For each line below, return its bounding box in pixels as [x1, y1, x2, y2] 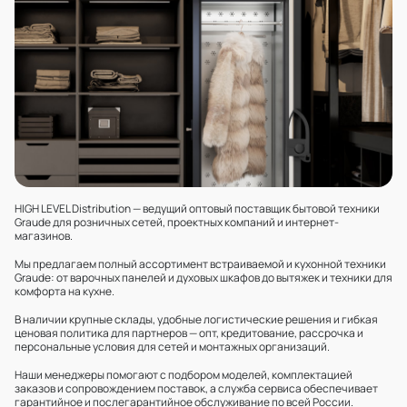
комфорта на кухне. [15, 283, 114, 299]
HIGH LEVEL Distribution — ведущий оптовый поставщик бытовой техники [15, 201, 380, 216]
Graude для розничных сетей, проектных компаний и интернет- [15, 214, 339, 230]
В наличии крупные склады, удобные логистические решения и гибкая [15, 312, 378, 327]
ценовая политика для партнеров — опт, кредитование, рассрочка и [15, 325, 363, 341]
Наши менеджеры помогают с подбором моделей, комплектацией [15, 367, 352, 382]
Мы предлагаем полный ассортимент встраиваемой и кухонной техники [15, 256, 386, 272]
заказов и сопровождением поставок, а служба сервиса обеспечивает [15, 381, 378, 396]
